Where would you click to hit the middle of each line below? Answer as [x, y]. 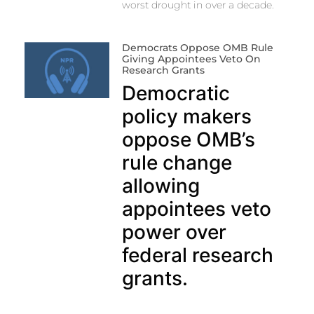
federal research [197, 255]
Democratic [176, 94]
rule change [177, 163]
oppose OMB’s [188, 140]
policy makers [186, 117]
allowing [161, 186]
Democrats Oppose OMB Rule [197, 48]
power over [174, 232]
